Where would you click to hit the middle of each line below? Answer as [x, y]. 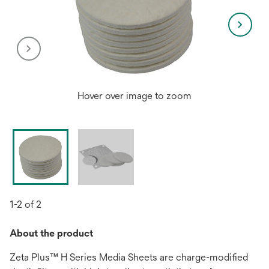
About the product [51, 233]
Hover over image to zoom [134, 96]
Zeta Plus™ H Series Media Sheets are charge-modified [129, 257]
